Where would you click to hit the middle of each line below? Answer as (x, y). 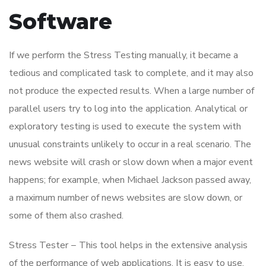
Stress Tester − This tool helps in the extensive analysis (128, 246)
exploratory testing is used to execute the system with (125, 127)
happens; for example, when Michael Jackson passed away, (130, 180)
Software (61, 22)
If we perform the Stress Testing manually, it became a (123, 56)
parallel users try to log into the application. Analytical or (128, 109)
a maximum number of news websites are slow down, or (126, 198)
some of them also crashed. (66, 216)
